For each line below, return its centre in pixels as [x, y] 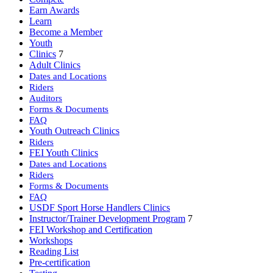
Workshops [51, 241]
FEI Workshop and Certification [91, 230]
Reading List [54, 252]
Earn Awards [54, 10]
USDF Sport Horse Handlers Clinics [100, 208]
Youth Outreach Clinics [74, 131]
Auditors [46, 98]
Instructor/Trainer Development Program [107, 219]
